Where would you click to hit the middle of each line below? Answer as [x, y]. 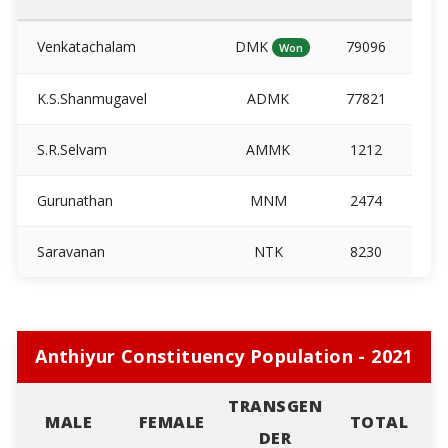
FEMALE [171, 421]
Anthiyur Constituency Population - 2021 [224, 355]
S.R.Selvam [69, 149]
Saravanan [68, 251]
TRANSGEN [275, 405]
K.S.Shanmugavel [89, 98]
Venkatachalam [84, 46]
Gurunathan [72, 200]
